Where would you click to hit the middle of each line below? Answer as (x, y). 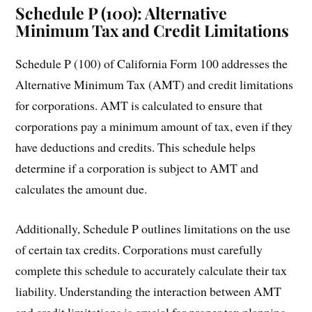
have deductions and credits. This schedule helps (136, 147)
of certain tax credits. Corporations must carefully (139, 249)
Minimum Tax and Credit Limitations (153, 31)
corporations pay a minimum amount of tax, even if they (154, 126)
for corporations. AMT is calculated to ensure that (139, 106)
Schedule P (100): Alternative (122, 13)
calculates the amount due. (81, 189)
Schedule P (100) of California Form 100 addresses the (152, 64)
